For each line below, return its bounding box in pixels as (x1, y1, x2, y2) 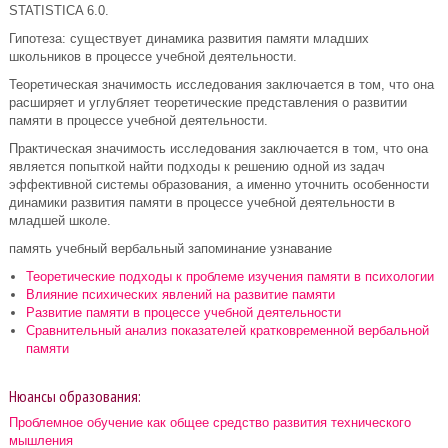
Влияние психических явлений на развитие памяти (26, 287, 335, 302)
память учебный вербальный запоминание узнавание (9, 241, 332, 256)
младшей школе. (9, 213, 111, 228)
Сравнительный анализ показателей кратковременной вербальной (26, 323, 429, 338)
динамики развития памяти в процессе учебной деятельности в (9, 195, 395, 210)
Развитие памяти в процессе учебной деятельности (26, 305, 341, 320)
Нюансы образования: (9, 386, 141, 406)
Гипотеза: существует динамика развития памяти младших (9, 31, 369, 46)
